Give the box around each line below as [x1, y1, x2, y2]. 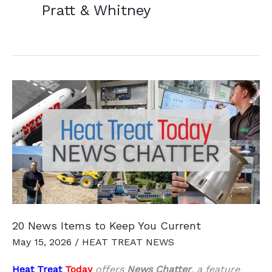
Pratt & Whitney [41, 2, 151, 19]
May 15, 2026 [12, 236, 75, 248]
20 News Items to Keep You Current [12, 219, 201, 233]
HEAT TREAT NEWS [82, 236, 174, 248]
